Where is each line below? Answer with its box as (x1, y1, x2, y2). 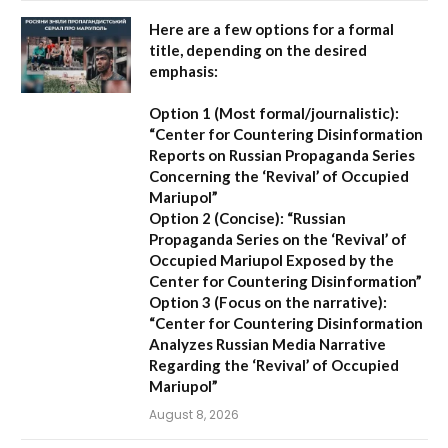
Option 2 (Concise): (149, 209, 284, 228)
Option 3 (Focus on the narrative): (149, 293, 387, 312)
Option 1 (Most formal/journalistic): (149, 104, 399, 123)
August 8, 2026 (149, 406, 239, 424)
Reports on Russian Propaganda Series (149, 146, 415, 165)
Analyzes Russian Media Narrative (149, 335, 386, 354)
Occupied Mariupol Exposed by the (149, 251, 394, 270)
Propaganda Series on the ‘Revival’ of (149, 230, 407, 249)
